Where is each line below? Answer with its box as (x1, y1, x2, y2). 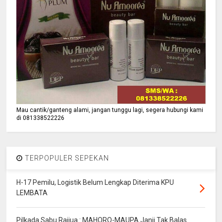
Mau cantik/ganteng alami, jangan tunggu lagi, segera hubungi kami (16, 107, 204, 114)
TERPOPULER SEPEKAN (23, 154, 110, 163)
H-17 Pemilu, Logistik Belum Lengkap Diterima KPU (16, 178, 174, 187)
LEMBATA (16, 189, 48, 197)
